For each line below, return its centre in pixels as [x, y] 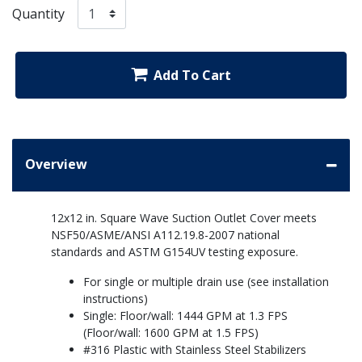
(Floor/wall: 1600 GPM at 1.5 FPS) [171, 333]
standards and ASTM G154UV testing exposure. [175, 252]
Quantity [38, 13]
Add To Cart [192, 76]
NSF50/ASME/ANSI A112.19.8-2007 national [165, 235]
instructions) [116, 299]
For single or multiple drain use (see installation [206, 282]
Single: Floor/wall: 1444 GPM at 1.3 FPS [185, 316]
